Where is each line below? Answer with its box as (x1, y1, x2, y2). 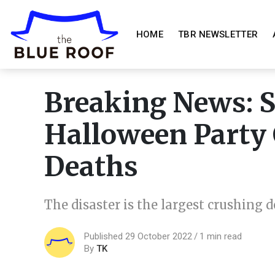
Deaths (44, 150, 138, 184)
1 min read (199, 230, 242, 242)
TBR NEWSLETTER (177, 29, 258, 40)
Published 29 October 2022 (84, 230, 192, 242)
